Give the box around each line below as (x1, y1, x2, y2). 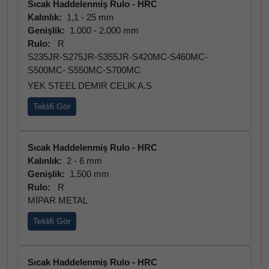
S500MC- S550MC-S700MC (28, 65, 141, 75)
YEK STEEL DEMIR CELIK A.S (28, 80, 152, 91)
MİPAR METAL (28, 195, 88, 205)
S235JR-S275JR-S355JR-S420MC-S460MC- (28, 52, 208, 62)
